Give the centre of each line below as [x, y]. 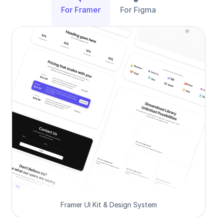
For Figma [138, 10]
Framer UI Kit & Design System [108, 205]
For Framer [81, 10]
